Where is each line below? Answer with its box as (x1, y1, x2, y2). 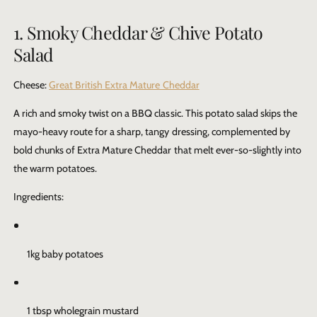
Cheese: (13, 78, 50, 91)
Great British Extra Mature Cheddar (49, 78, 200, 91)
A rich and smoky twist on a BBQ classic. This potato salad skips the (13, 106, 297, 120)
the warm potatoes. (13, 161, 98, 175)
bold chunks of (13, 143, 78, 156)
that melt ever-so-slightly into (171, 143, 301, 156)
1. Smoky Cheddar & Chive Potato (13, 21, 263, 45)
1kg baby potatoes (27, 247, 104, 260)
